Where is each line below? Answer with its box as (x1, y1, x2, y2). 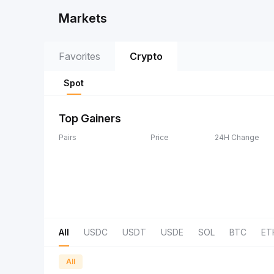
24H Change (215, 133, 259, 142)
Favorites (59, 50, 100, 62)
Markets (59, 11, 107, 26)
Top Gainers (59, 112, 121, 125)
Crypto (130, 50, 163, 62)
